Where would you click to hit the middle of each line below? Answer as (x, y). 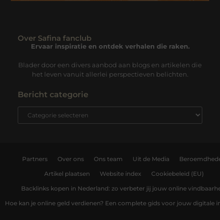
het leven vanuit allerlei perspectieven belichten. (110, 74)
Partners (35, 159)
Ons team (108, 159)
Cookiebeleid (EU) (177, 174)
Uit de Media (151, 159)
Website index (120, 174)
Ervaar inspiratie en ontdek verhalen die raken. (110, 46)
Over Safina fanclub (54, 38)
